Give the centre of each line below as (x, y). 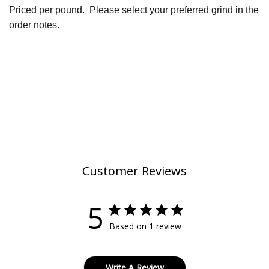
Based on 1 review (145, 226)
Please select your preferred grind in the (174, 10)
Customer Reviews (134, 171)
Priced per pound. (49, 10)
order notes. (34, 25)
